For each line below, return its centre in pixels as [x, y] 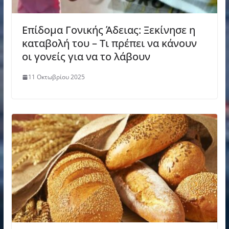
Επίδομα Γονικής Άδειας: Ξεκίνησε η [108, 30]
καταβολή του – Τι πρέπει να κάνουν [109, 43]
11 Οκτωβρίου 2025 [56, 77]
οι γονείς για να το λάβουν [86, 57]
